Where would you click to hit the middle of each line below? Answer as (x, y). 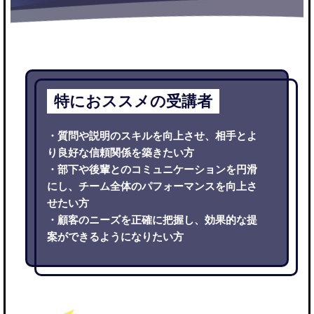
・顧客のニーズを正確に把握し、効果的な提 (152, 220)
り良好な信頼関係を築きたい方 (120, 152)
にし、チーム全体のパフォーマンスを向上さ (152, 186)
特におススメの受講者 (133, 101)
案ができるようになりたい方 (115, 237)
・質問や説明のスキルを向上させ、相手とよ (152, 136)
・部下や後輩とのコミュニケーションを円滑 (152, 169)
